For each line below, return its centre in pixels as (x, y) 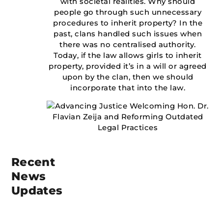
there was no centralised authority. (128, 45)
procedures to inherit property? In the (128, 23)
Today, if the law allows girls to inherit (128, 55)
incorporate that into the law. (128, 88)
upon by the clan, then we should (128, 77)
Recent (33, 162)
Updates (37, 191)
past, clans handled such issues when (128, 34)
